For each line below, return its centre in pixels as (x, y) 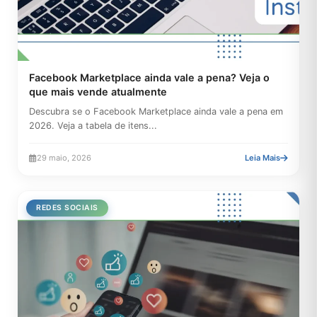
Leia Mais (263, 158)
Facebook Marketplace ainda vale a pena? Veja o (149, 77)
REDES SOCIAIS (67, 208)
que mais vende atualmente (98, 92)
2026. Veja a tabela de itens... (93, 126)
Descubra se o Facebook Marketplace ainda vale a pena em (156, 111)
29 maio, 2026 (64, 158)
